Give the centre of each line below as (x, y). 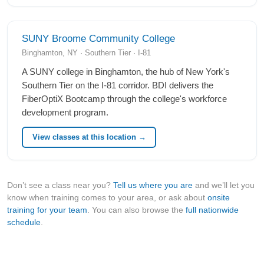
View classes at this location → (89, 137)
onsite (219, 198)
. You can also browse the (136, 210)
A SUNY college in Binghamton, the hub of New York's (126, 72)
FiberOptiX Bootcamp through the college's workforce (124, 99)
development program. (65, 112)
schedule (24, 222)
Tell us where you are (153, 185)
